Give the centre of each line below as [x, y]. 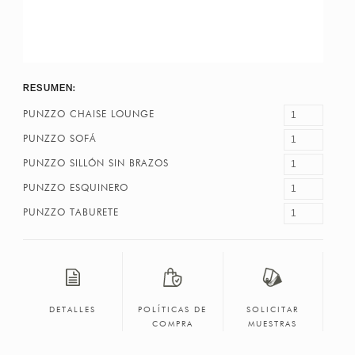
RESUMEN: [49, 87]
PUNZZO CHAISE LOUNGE [88, 115]
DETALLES [73, 309]
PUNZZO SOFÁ [59, 139]
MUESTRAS [273, 324]
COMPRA [172, 324]
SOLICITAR [273, 309]
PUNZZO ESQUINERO [75, 188]
